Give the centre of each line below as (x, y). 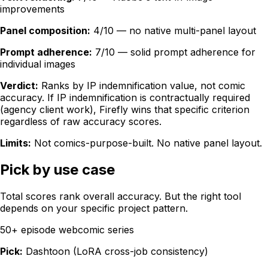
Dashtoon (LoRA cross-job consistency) (117, 252)
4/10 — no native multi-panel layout (175, 31)
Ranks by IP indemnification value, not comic (143, 86)
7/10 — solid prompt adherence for (175, 52)
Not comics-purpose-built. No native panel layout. (148, 143)
